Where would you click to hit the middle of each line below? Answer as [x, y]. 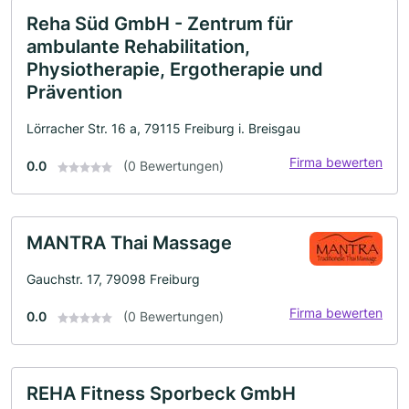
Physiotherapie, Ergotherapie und [175, 69]
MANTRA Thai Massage [129, 242]
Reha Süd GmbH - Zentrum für [160, 23]
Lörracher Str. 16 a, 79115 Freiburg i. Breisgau [163, 128]
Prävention [74, 92]
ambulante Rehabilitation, [138, 46]
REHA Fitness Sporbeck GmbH [161, 393]
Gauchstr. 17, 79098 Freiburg [113, 278]
